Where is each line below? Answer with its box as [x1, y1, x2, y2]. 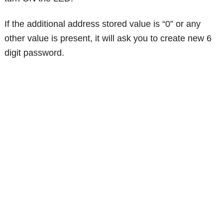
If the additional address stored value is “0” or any [4, 18, 201, 29]
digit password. [4, 47, 65, 58]
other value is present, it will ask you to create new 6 [4, 33, 212, 43]
